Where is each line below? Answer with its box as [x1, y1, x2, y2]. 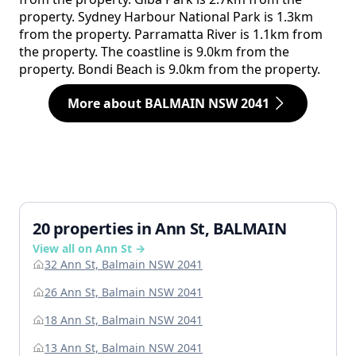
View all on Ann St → [33, 241, 145, 257]
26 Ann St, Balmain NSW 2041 [44, 284, 203, 300]
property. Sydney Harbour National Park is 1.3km [19, 8, 313, 26]
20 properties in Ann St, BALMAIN [33, 218, 287, 240]
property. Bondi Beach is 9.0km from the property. [19, 60, 320, 79]
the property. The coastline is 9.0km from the [19, 43, 289, 61]
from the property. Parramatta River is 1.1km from [19, 25, 323, 44]
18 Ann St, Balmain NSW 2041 [44, 312, 203, 328]
